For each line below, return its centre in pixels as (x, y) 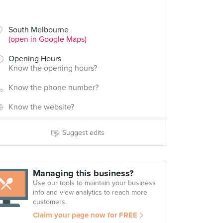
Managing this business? (83, 173)
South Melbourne (39, 30)
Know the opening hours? (53, 68)
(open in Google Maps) (48, 39)
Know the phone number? (54, 88)
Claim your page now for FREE (85, 215)
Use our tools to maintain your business (94, 183)
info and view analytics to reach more (90, 192)
